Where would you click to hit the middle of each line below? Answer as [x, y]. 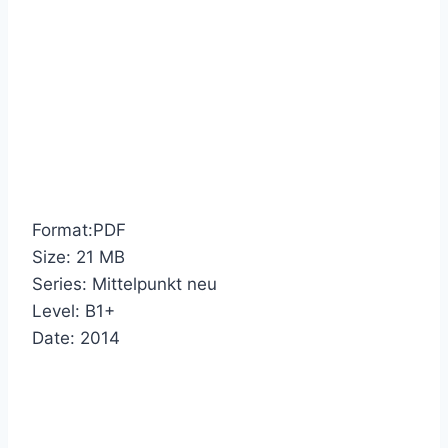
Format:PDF [79, 229]
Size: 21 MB [78, 256]
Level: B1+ [73, 310]
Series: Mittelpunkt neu [124, 283]
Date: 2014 [76, 337]
